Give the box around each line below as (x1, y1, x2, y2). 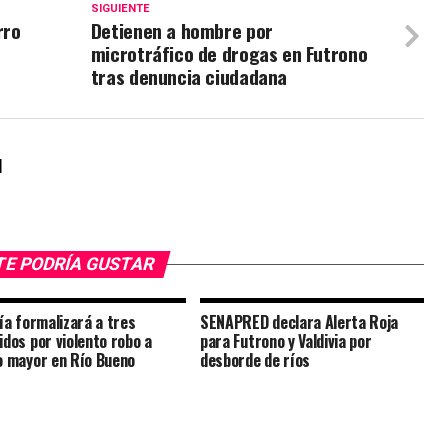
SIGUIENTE (90, 2, 150, 16)
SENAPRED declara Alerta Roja (200, 310, 399, 335)
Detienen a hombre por (90, 16, 273, 46)
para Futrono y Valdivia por (200, 329, 372, 354)
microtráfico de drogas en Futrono (90, 39, 368, 69)
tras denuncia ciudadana (90, 62, 287, 92)
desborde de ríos (200, 348, 310, 373)
